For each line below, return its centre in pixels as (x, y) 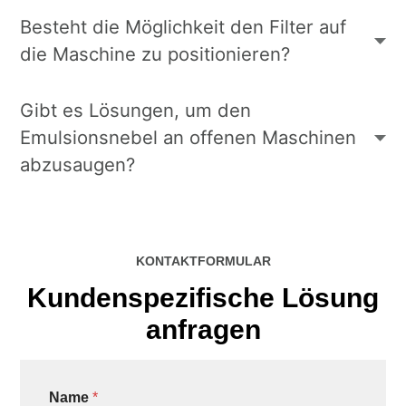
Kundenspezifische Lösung (203, 298)
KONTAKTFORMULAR (203, 261)
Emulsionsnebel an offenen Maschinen (188, 138)
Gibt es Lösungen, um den (136, 111)
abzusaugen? (78, 165)
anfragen (203, 330)
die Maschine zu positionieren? (155, 54)
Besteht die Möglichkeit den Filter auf (184, 27)
